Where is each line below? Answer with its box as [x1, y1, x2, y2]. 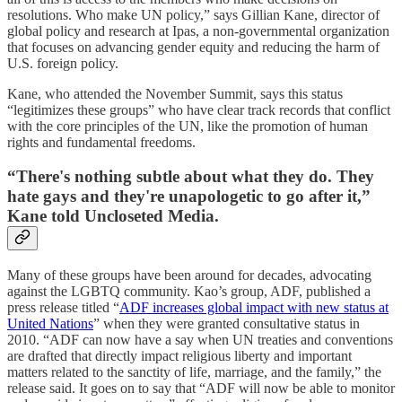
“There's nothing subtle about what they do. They [7, 167, 374, 187]
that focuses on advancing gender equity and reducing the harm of [7, 39, 380, 55]
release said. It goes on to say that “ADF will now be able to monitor [7, 380, 395, 397]
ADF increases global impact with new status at [119, 300, 389, 316]
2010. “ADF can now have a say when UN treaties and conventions [7, 332, 393, 348]
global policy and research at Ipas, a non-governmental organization [7, 22, 389, 39]
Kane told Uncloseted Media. [7, 206, 223, 226]
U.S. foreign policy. [7, 55, 122, 71]
